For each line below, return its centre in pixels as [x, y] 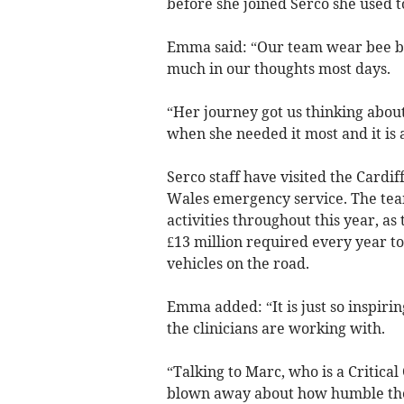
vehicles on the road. [238, 263]
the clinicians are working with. [275, 328]
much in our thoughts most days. [278, 68]
